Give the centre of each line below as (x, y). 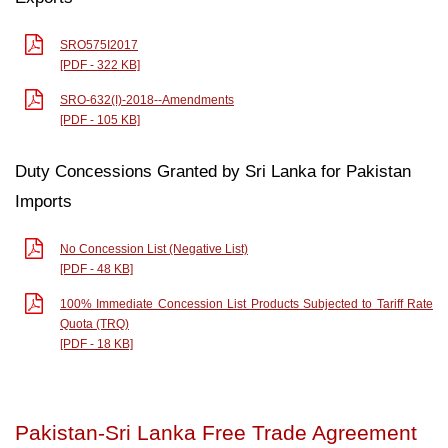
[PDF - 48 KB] (96, 268)
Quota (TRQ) (94, 323)
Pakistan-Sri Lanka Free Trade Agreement (216, 432)
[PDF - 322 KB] (100, 64)
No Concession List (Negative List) (154, 248)
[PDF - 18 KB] (96, 343)
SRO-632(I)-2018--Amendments (147, 99)
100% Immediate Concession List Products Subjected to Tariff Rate (246, 303)
